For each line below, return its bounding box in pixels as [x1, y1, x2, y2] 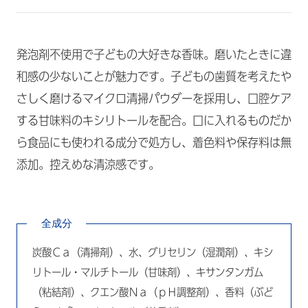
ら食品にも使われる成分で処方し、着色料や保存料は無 [16, 136, 291, 149]
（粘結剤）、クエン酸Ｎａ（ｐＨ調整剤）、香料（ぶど [32, 287, 274, 298]
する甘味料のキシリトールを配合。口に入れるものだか [16, 114, 291, 127]
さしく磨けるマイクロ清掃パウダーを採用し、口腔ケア [16, 92, 291, 105]
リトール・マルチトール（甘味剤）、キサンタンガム [32, 267, 264, 278]
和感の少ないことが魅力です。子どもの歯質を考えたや [16, 70, 291, 83]
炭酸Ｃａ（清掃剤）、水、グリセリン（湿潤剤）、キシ [32, 247, 274, 258]
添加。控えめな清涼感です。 [16, 158, 159, 171]
